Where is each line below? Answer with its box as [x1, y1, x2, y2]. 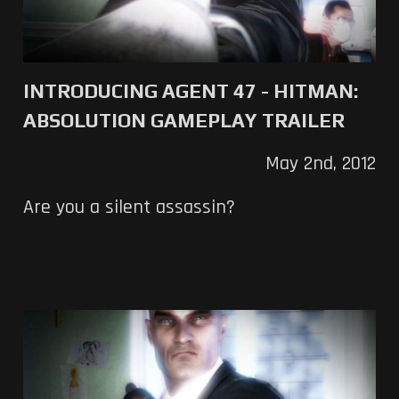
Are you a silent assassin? [22, 194, 235, 220]
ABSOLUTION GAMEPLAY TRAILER [22, 108, 345, 132]
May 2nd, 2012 [265, 151, 377, 176]
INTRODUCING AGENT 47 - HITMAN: [22, 78, 358, 102]
